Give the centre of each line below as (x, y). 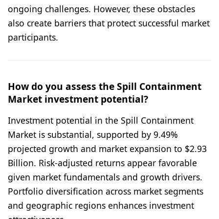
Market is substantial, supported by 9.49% (93, 134)
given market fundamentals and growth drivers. (105, 177)
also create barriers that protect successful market (109, 23)
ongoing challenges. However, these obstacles (101, 9)
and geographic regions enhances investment (101, 205)
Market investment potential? (78, 99)
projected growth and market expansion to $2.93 (107, 148)
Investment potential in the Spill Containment (101, 120)
